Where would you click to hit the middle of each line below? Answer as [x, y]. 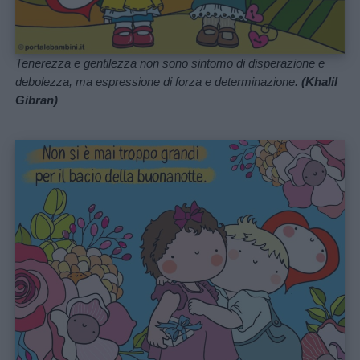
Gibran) [37, 100]
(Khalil [320, 81]
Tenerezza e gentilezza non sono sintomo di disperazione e [170, 63]
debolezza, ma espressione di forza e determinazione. [159, 81]
